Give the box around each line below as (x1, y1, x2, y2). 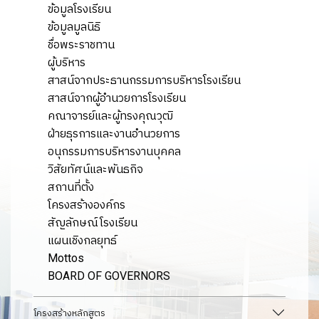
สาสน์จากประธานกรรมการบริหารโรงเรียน (48, 73, 241, 87)
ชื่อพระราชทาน (48, 37, 115, 51)
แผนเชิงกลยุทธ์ (48, 233, 117, 247)
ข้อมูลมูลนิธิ (48, 19, 100, 33)
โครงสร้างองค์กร (48, 197, 125, 211)
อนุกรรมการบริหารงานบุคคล (48, 144, 181, 158)
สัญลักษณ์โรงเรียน (48, 215, 137, 229)
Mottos (48, 251, 84, 265)
